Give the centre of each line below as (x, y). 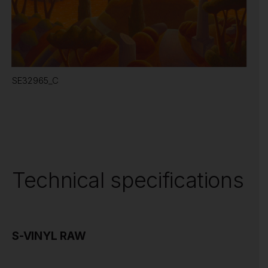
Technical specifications (128, 180)
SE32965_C (35, 80)
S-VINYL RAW (49, 236)
